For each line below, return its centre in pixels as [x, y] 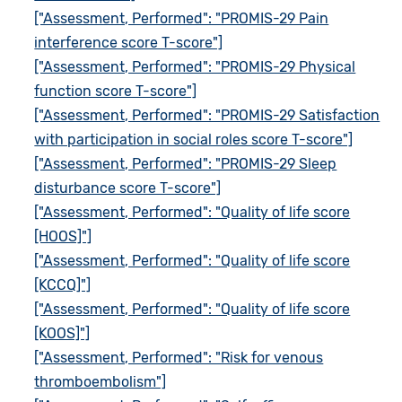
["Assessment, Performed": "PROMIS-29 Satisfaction [207, 115]
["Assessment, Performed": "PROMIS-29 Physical [195, 66]
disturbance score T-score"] [128, 188]
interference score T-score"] [129, 42]
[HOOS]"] [63, 236]
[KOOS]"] [62, 333]
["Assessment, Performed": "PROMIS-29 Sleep [186, 163]
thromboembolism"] [100, 381]
